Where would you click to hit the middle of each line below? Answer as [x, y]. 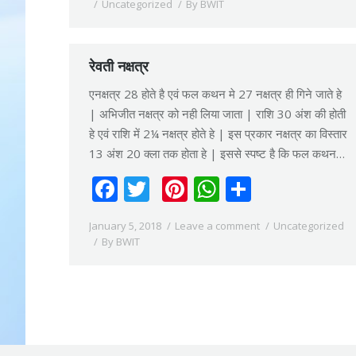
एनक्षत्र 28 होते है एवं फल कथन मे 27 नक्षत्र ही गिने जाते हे [215, 94]
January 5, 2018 [125, 226]
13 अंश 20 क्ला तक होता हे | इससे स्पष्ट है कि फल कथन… [217, 153]
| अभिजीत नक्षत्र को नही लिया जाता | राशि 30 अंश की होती [217, 114]
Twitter [192, 189]
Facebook [174, 189]
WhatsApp [281, 189]
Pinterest [241, 189]
